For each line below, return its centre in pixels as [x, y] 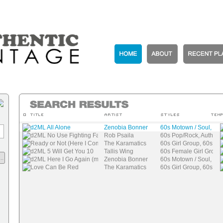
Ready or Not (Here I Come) [68, 143]
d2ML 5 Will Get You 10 [62, 151]
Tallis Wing [119, 151]
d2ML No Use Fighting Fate [67, 135]
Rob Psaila [119, 135]
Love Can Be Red [55, 167]
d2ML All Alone [51, 127]
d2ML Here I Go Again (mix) [68, 159]
